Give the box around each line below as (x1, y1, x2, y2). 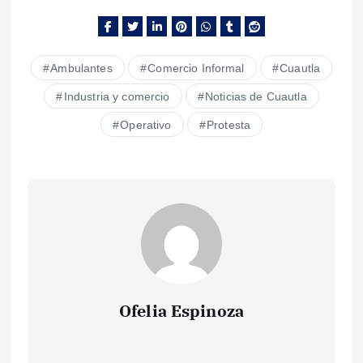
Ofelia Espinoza (118, 299, 245, 322)
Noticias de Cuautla (205, 89, 307, 103)
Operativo (120, 117, 172, 131)
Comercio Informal (147, 61, 245, 75)
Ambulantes (50, 61, 113, 75)
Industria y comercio (63, 89, 170, 103)
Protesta (207, 117, 251, 131)
